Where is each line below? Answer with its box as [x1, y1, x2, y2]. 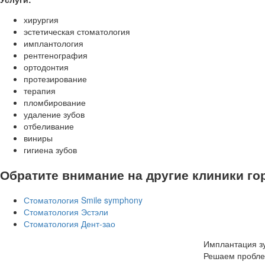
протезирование [24, 72, 87, 85]
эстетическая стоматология [24, 25, 130, 37]
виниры [24, 131, 53, 144]
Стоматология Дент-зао [24, 217, 115, 230]
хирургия [24, 13, 59, 25]
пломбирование [24, 96, 86, 108]
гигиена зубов [24, 143, 77, 156]
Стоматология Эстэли [24, 205, 108, 218]
